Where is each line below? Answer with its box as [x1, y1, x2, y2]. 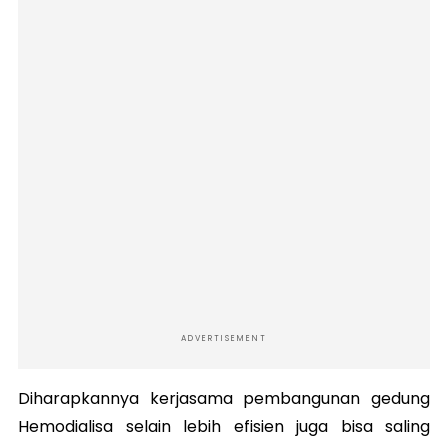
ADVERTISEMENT [181, 332, 267, 344]
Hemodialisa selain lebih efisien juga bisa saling [18, 414, 430, 438]
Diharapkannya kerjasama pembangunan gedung [18, 386, 430, 410]
